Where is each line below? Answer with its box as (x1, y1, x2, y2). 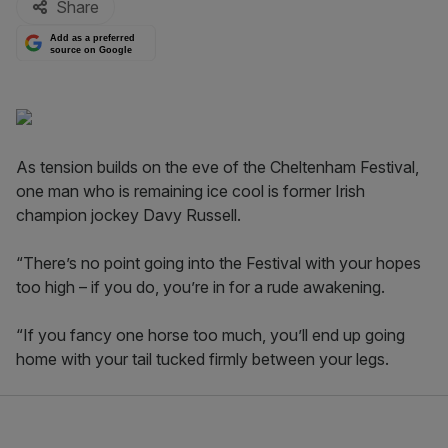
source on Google (50, 44, 133, 55)
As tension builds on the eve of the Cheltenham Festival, (16, 157, 419, 177)
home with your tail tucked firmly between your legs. (16, 349, 389, 369)
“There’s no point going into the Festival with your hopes (16, 253, 421, 273)
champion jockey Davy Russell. (16, 205, 241, 225)
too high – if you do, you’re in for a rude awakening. (16, 277, 385, 297)
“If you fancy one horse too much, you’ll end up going (16, 325, 405, 345)
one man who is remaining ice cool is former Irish (16, 181, 365, 201)
